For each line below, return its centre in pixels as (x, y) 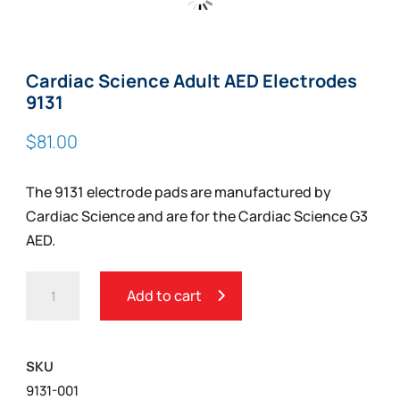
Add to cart (165, 296)
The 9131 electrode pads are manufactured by (179, 192)
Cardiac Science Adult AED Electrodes (192, 81)
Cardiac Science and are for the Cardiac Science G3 (197, 216)
